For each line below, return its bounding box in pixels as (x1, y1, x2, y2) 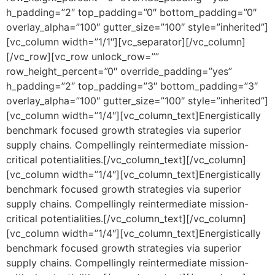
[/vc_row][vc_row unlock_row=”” (6, 50, 159, 63)
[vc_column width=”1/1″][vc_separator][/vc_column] (6, 36, 246, 48)
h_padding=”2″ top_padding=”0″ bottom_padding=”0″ (6, 6, 257, 18)
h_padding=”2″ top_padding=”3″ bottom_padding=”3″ (6, 80, 258, 92)
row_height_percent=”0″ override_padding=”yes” (6, 65, 232, 77)
